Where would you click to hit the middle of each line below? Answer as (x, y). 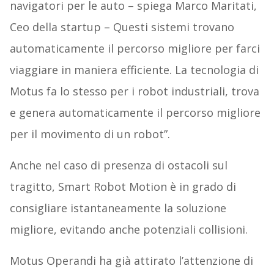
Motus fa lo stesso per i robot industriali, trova (134, 91)
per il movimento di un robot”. (90, 134)
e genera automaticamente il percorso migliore (135, 113)
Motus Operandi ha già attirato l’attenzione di (131, 261)
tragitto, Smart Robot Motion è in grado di (123, 187)
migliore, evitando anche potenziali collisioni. (128, 230)
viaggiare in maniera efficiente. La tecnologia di (134, 70)
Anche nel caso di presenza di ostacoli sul (118, 165)
